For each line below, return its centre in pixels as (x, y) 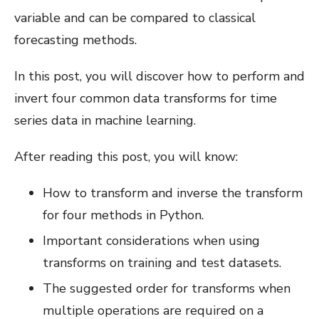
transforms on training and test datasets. (162, 262)
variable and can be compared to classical (135, 17)
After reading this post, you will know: (126, 156)
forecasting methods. (75, 40)
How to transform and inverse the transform (173, 193)
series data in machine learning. (105, 120)
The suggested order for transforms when (167, 288)
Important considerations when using (151, 240)
